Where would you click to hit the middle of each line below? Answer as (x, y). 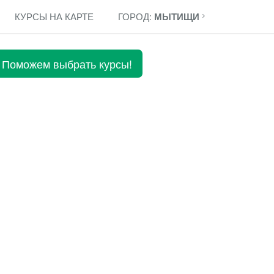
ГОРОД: (136, 16)
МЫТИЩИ (177, 17)
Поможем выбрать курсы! (67, 64)
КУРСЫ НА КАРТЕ (54, 16)
